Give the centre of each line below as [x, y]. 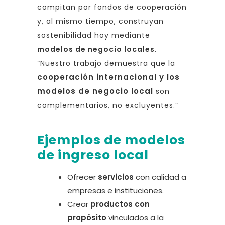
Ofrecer [83, 177]
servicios [116, 177]
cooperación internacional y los [108, 77]
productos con [120, 204]
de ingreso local [93, 155]
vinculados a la [135, 217]
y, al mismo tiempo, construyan [100, 21]
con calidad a [160, 177]
